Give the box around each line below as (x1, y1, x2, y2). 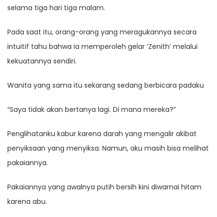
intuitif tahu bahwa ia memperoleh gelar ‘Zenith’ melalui (7, 42, 198, 52)
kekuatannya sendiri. (7, 56, 77, 66)
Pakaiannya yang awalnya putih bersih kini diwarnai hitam (7, 182, 201, 192)
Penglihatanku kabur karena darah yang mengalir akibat (7, 129, 197, 139)
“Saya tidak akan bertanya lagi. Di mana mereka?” (7, 105, 176, 115)
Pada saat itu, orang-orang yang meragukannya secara (7, 27, 197, 37)
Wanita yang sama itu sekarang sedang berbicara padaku (7, 80, 204, 91)
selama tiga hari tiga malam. (7, 3, 105, 13)
